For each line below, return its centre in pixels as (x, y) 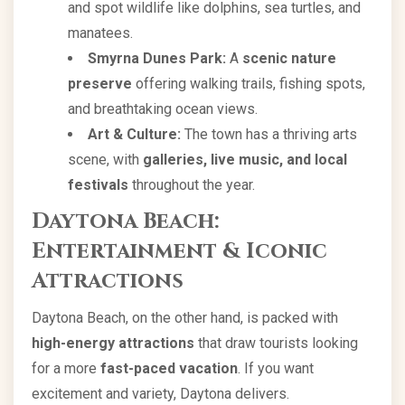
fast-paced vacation (169, 368)
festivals (98, 184)
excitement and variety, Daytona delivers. (160, 393)
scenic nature (289, 58)
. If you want (276, 368)
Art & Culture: (134, 134)
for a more (66, 368)
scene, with (105, 159)
